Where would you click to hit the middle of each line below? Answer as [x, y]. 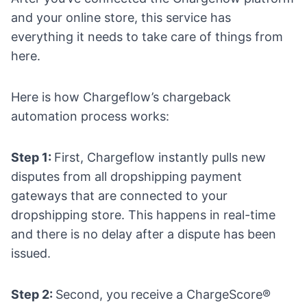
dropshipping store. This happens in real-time [143, 214]
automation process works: [90, 116]
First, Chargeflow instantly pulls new [160, 157]
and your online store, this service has [121, 17]
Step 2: [33, 294]
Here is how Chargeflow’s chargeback [121, 97]
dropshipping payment [176, 176]
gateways [39, 195]
